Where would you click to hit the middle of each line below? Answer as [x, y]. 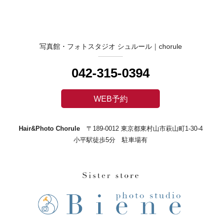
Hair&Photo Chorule [49, 129]
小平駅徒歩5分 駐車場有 [110, 140]
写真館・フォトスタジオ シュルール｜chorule [110, 46]
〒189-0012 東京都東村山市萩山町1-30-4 [144, 129]
